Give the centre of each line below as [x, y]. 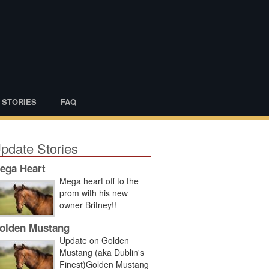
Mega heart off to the [99, 181]
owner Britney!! [88, 205]
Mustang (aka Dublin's [102, 252]
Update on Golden [94, 240]
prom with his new [94, 193]
